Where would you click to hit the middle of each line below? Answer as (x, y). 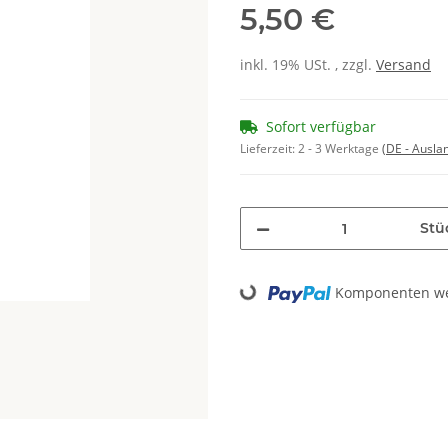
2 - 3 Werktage (340, 149)
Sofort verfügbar (321, 127)
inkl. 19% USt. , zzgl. (308, 65)
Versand (403, 65)
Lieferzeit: (269, 149)
